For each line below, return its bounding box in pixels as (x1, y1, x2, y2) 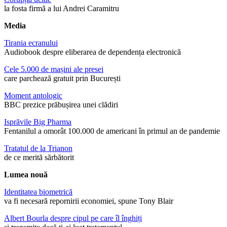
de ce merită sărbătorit (4, 153, 74, 162)
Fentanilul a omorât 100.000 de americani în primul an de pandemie (4, 126, 220, 135)
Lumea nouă (4, 170, 48, 179)
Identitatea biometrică (4, 187, 72, 196)
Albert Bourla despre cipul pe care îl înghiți (4, 213, 142, 222)
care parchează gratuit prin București (4, 73, 121, 83)
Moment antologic (4, 91, 62, 100)
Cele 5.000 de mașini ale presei (4, 64, 103, 73)
